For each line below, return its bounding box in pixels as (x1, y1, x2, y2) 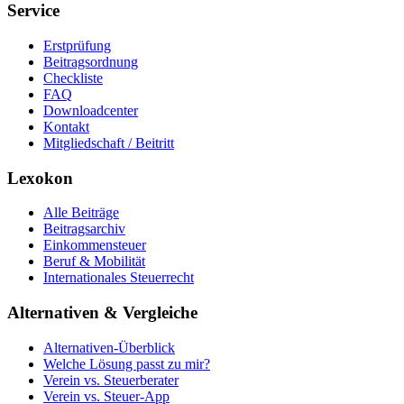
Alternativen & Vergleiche (7, 303, 197, 323)
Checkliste (43, 69, 103, 86)
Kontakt (43, 118, 89, 134)
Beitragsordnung (43, 53, 138, 69)
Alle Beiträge (43, 205, 119, 221)
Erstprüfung (43, 37, 111, 53)
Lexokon (7, 168, 73, 188)
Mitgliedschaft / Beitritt (43, 134, 174, 151)
